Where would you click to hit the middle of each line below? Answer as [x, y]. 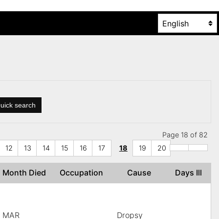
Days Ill [190, 173]
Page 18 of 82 [185, 135]
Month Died [26, 173]
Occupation [83, 173]
